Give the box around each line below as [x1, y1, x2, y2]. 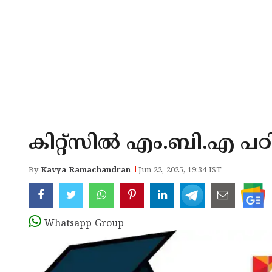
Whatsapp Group [44, 218, 124, 230]
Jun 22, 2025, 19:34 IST [138, 166, 222, 175]
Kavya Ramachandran [41, 166, 131, 175]
